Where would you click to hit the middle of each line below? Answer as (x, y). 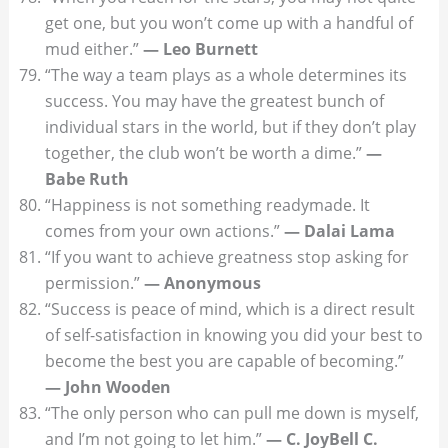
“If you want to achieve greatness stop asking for (226, 257)
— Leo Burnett (200, 49)
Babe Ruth (86, 179)
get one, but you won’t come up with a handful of (228, 23)
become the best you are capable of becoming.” (224, 361)
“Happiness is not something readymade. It (207, 205)
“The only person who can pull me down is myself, (231, 413)
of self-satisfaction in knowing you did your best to (233, 335)
